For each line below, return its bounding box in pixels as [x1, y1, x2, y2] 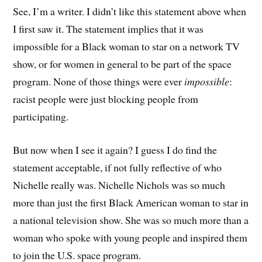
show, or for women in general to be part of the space [13, 57, 232, 71]
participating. [13, 109, 69, 124]
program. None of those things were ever [13, 74, 185, 89]
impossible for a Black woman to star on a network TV [13, 39, 240, 54]
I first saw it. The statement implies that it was [13, 22, 204, 36]
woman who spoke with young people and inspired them [13, 230, 248, 245]
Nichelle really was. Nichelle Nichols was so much [13, 178, 226, 192]
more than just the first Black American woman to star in [13, 195, 249, 210]
